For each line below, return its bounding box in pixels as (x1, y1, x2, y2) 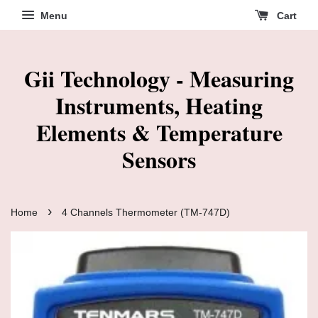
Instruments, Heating (55, 89, 263, 122)
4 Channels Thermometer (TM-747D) (62, 207, 230, 218)
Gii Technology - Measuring (24, 62, 294, 95)
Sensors (122, 143, 196, 176)
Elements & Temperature (35, 116, 283, 149)
